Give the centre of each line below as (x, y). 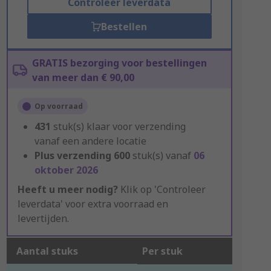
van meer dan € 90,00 (83, 77)
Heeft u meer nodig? (67, 189)
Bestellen (124, 27)
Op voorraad (58, 106)
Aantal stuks (47, 251)
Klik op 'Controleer (162, 189)
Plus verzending (73, 155)
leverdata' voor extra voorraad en (93, 204)
